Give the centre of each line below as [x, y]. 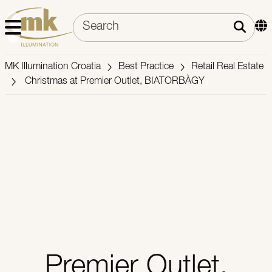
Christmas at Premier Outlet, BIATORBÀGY [114, 82]
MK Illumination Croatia [53, 67]
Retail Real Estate [228, 67]
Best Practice [146, 67]
